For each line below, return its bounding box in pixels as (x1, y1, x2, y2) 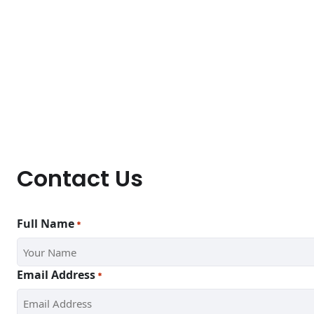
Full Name (17, 216, 74, 231)
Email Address (17, 267, 95, 282)
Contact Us (17, 163, 143, 194)
